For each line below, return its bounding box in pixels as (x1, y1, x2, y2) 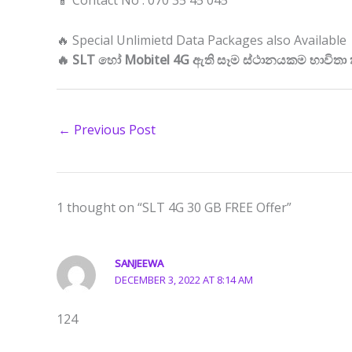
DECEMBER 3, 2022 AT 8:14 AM (115, 273, 254, 288)
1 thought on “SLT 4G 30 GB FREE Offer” (57, 199, 291, 217)
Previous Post (71, 120, 156, 138)
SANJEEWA (115, 256, 164, 271)
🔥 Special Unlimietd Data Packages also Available (57, 31, 346, 49)
